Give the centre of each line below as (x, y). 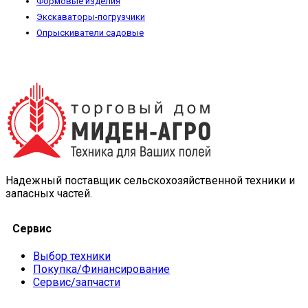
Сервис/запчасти (77, 282)
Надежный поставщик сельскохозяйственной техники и (150, 181)
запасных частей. (49, 194)
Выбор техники (72, 256)
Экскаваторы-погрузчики (91, 16)
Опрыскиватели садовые (90, 32)
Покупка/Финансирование (101, 269)
